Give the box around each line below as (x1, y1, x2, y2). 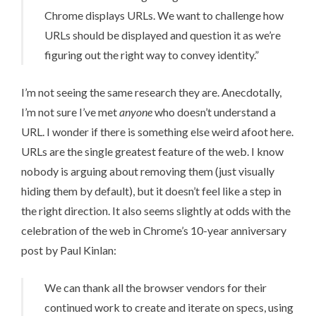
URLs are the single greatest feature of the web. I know (21, 144, 284, 158)
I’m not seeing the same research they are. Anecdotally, (21, 85, 281, 99)
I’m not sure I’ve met (21, 104, 119, 119)
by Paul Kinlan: (43, 243, 116, 257)
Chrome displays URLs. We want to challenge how (44, 8, 284, 22)
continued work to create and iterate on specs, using (44, 300, 293, 314)
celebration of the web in (21, 223, 143, 237)
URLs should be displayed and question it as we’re (44, 28, 281, 42)
